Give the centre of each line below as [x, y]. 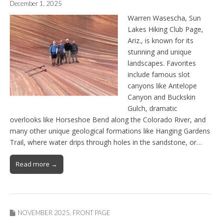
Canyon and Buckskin [162, 97]
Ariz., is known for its [161, 41]
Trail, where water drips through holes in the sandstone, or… [106, 142]
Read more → [37, 164]
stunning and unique [160, 52]
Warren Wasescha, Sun [164, 18]
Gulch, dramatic [152, 109]
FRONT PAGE [92, 213]
